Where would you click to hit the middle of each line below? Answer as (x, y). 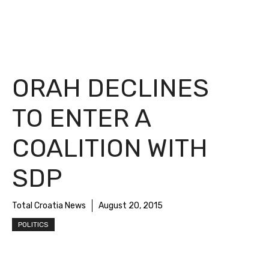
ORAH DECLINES (110, 88)
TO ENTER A (81, 118)
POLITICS (33, 225)
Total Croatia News (49, 206)
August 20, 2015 (131, 206)
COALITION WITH (110, 148)
